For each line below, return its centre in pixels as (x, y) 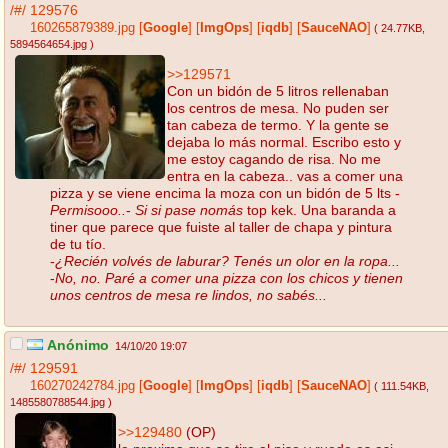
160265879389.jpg (82, 28)
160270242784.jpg (82, 386)
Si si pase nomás (189, 209)
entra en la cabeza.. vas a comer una (285, 175)
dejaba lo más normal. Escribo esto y (284, 141)
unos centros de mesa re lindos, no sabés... (188, 294)
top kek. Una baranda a (319, 209)
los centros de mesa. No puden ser (278, 107)
